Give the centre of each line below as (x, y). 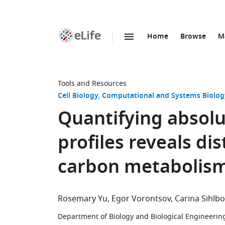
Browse (193, 37)
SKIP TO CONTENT (116, 47)
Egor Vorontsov (141, 199)
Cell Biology (78, 96)
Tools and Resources (92, 84)
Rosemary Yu (83, 199)
